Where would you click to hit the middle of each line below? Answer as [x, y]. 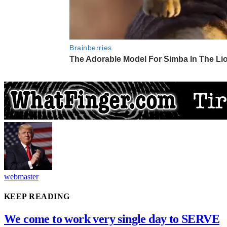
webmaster [21, 177]
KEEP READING [37, 197]
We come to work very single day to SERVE [112, 219]
